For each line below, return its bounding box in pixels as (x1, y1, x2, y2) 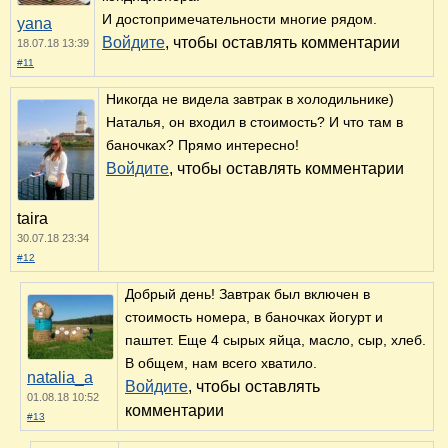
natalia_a (27, 369, 93, 387)
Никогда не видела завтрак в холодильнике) (106, 91, 394, 108)
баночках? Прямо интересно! (106, 137, 299, 154)
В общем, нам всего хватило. (125, 355, 317, 372)
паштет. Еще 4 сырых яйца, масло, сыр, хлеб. (125, 332, 426, 349)
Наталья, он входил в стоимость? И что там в (106, 114, 403, 131)
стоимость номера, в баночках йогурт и (125, 309, 383, 326)
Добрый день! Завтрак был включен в (125, 286, 370, 303)
